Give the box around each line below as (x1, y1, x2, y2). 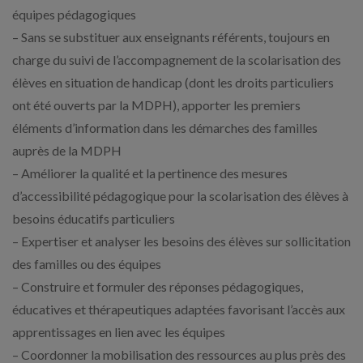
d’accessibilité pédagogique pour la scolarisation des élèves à (12, 188, 348, 203)
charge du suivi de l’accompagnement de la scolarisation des (12, 52, 341, 67)
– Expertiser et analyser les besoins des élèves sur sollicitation (12, 233, 351, 249)
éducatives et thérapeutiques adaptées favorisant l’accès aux (12, 301, 345, 317)
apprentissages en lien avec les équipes (12, 324, 225, 340)
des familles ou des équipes (12, 256, 161, 271)
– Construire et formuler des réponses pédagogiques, (12, 279, 303, 294)
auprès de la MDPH (12, 143, 122, 158)
